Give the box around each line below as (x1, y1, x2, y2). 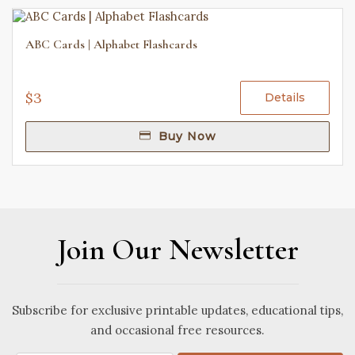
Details (265, 90, 305, 105)
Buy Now (154, 129, 216, 143)
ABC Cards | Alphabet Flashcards (25, 36, 197, 52)
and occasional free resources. (90, 323, 265, 338)
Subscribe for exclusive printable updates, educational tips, (12, 303, 343, 318)
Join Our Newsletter (56, 231, 299, 268)
